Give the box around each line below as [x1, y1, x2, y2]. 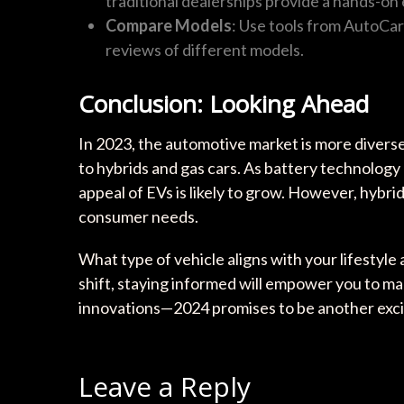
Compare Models [106, 14, 232, 35]
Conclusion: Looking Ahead [78, 87, 369, 120]
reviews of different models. [106, 39, 304, 60]
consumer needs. [78, 206, 198, 226]
